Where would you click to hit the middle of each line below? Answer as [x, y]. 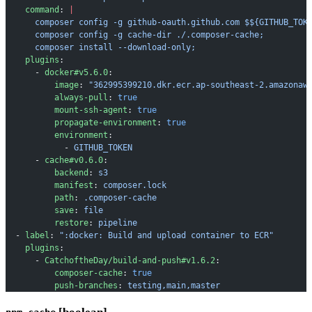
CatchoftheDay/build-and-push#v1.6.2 [130, 260]
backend [47, 172]
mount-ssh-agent [67, 110]
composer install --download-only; [101, 47]
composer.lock [135, 185]
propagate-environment [81, 122]
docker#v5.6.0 [76, 72]
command [32, 9]
